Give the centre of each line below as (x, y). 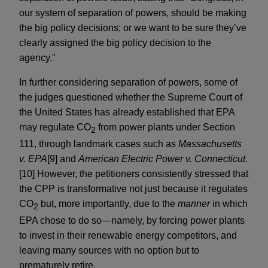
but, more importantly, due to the (108, 204)
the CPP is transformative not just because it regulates (133, 189)
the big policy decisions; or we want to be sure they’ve (133, 28)
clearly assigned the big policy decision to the (115, 42)
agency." (37, 57)
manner (194, 204)
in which (229, 204)
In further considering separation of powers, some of (128, 82)
